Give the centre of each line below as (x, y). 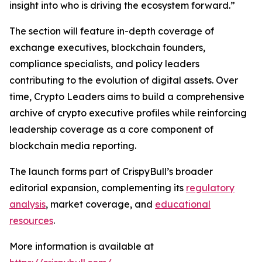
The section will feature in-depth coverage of (112, 31)
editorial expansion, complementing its (98, 188)
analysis (27, 204)
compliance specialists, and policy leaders (104, 64)
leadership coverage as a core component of (111, 130)
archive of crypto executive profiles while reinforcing (128, 113)
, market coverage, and (100, 204)
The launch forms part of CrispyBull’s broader (111, 172)
